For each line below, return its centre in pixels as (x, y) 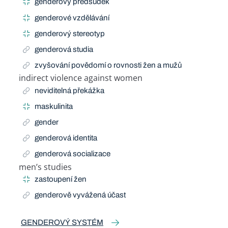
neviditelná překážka (70, 90)
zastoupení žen (61, 179)
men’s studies (45, 167)
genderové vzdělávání (72, 18)
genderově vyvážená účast (80, 195)
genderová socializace (73, 154)
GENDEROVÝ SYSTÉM (62, 223)
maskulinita (54, 106)
